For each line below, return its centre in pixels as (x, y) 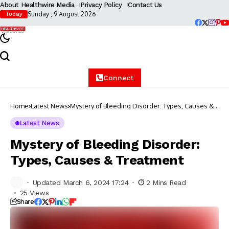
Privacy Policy (101, 5)
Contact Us (145, 5)
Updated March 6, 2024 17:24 (81, 182)
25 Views (34, 193)
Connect (118, 78)
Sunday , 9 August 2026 (62, 14)
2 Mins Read (166, 182)
